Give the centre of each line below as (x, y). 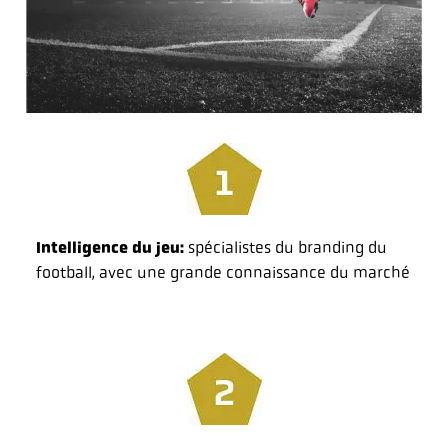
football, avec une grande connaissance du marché (223, 273)
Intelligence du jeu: (110, 248)
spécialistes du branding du (285, 248)
